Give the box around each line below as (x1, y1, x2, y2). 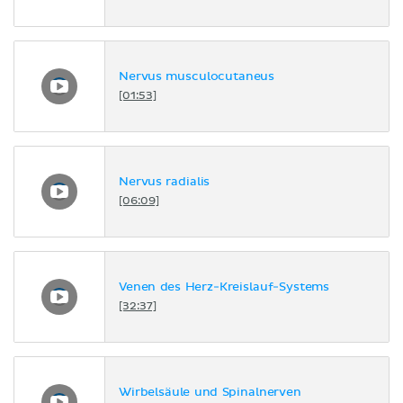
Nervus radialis (119, 176, 210, 189)
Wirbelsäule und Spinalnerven (119, 387, 301, 399)
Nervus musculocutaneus (119, 71, 275, 84)
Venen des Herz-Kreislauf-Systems (119, 282, 330, 294)
